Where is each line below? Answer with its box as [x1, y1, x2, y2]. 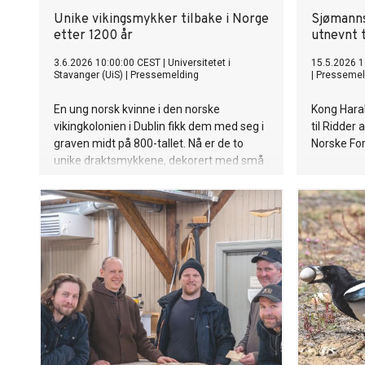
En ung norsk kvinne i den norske [54, 103, 220, 116]
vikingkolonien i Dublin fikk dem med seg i [54, 120, 264, 133]
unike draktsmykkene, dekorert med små [54, 154, 264, 167]
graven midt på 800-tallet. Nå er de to [54, 137, 244, 150]
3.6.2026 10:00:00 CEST [54, 57, 161, 68]
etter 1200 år [54, 28, 133, 44]
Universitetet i [168, 57, 231, 68]
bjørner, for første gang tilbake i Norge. [54, 171, 250, 184]
